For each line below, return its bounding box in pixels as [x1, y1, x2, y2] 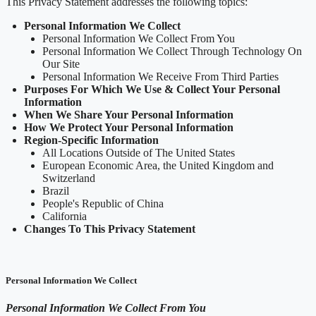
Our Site [42, 57, 80, 70]
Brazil [42, 184, 69, 197]
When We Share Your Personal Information [24, 108, 233, 121]
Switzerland [42, 171, 95, 184]
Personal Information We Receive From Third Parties [42, 70, 279, 83]
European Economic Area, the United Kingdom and [42, 159, 274, 171]
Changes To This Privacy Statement [24, 222, 195, 235]
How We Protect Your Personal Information [24, 121, 233, 133]
